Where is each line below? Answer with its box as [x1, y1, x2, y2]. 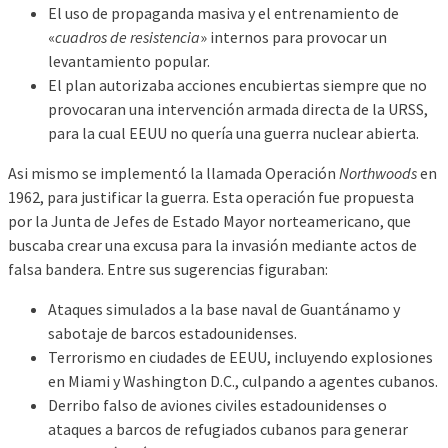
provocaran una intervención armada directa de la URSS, [48, 98, 428, 119]
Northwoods [339, 162, 417, 183]
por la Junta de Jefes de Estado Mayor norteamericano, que [8, 210, 411, 231]
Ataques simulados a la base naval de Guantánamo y [48, 298, 400, 319]
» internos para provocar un [200, 26, 387, 47]
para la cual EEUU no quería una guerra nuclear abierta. [48, 122, 419, 143]
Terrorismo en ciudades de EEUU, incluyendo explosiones [48, 346, 433, 367]
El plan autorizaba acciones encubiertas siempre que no [48, 74, 427, 95]
